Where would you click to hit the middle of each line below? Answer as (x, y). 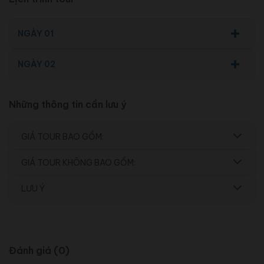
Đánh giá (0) (39, 251)
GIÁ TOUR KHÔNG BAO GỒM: (78, 163)
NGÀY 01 (36, 34)
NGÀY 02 (37, 65)
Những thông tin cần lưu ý (67, 105)
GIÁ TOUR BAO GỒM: (62, 137)
